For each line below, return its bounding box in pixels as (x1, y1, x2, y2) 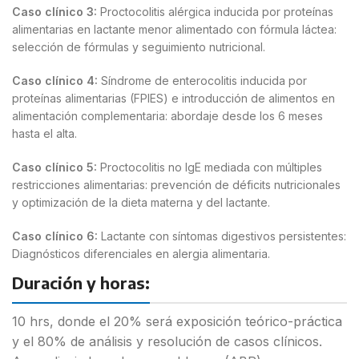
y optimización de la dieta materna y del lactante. (12, 195, 270, 209)
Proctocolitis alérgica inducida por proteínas (97, 4, 333, 18)
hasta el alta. (12, 126, 77, 140)
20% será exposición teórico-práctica (114, 313, 342, 329)
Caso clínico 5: (12, 159, 97, 174)
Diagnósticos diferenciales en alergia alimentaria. (12, 246, 270, 260)
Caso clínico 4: (12, 73, 98, 87)
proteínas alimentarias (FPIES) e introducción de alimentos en (12, 91, 335, 105)
